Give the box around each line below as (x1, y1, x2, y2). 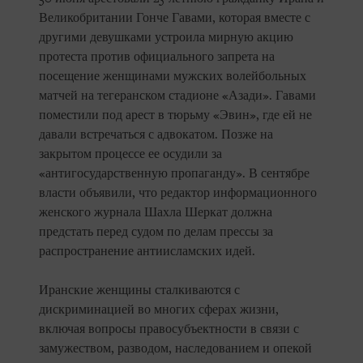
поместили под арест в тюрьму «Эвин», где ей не (39, 108, 312, 123)
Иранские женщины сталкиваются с (39, 283, 240, 298)
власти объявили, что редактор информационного (39, 186, 317, 201)
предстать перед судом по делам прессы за (39, 224, 273, 240)
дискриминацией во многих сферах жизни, (39, 302, 279, 318)
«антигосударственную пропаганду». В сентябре (39, 166, 310, 181)
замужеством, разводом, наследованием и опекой (39, 341, 312, 357)
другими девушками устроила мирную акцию (39, 30, 293, 45)
